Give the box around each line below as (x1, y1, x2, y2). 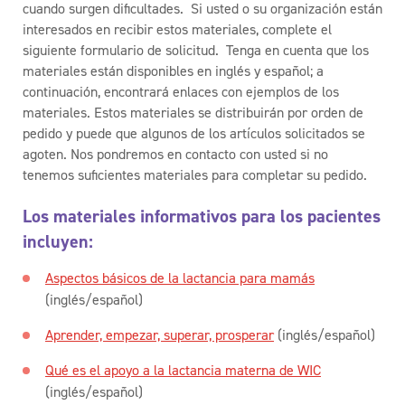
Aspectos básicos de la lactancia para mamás (45, 268, 315, 287)
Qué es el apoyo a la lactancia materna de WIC (45, 360, 321, 380)
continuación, (23, 81, 100, 101)
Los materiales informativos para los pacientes (23, 203, 381, 228)
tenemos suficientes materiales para (23, 165, 242, 184)
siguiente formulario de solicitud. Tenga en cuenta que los (23, 40, 369, 60)
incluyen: (23, 229, 93, 253)
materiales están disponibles (23, 61, 193, 80)
